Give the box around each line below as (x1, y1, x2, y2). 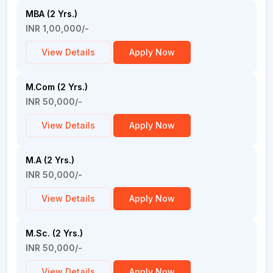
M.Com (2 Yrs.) (26, 82, 88, 92)
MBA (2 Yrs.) (26, 9, 77, 19)
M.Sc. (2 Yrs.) (26, 228, 83, 238)
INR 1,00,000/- (26, 23, 89, 34)
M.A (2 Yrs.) (26, 155, 74, 165)
